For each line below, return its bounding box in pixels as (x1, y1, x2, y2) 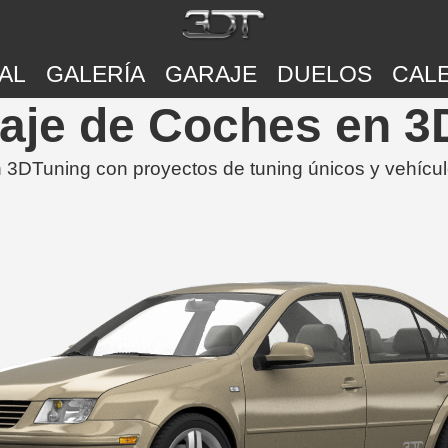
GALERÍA (45, 61, 145, 88)
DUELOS (276, 61, 372, 88)
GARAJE (164, 61, 257, 88)
